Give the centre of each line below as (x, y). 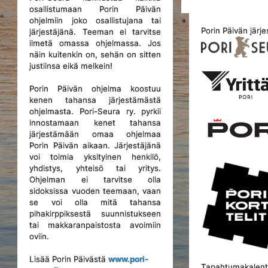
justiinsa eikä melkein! (71, 66)
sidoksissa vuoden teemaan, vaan (95, 191)
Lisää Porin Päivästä (69, 259)
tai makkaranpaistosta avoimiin (95, 225)
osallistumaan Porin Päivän (95, 9)
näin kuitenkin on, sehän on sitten (95, 54)
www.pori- (129, 259)
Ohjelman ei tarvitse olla (95, 179)
